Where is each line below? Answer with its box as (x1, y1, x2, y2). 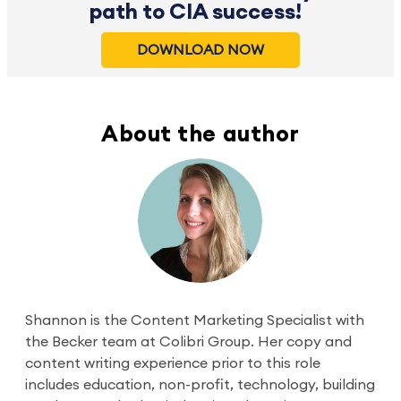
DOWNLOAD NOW (136, 42, 264, 57)
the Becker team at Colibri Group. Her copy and (25, 334, 352, 349)
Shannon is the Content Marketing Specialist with (25, 312, 364, 328)
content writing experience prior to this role (25, 355, 320, 371)
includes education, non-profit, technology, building (25, 377, 375, 392)
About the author (100, 123, 300, 146)
